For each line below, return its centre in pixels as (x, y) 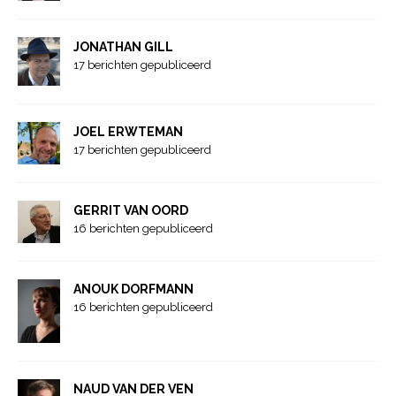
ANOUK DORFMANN (133, 289)
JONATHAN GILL (123, 47)
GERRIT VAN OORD (131, 210)
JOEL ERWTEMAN (128, 131)
